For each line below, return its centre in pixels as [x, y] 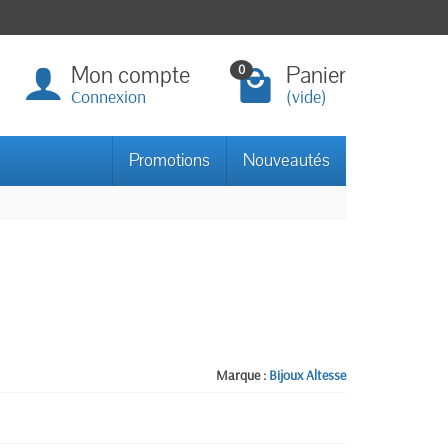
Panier [316, 75]
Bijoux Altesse [307, 375]
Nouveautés [286, 160]
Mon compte [130, 75]
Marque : [240, 375]
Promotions [169, 160]
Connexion [108, 96]
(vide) [306, 96]
